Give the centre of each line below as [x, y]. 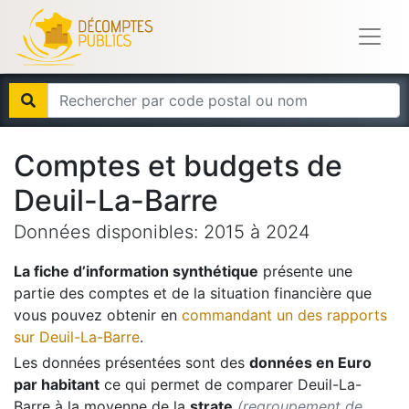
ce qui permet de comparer [196, 384]
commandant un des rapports [284, 315]
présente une [305, 271]
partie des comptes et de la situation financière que [193, 293]
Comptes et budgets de [178, 166]
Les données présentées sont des [129, 362]
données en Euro [310, 362]
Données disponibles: [109, 232]
